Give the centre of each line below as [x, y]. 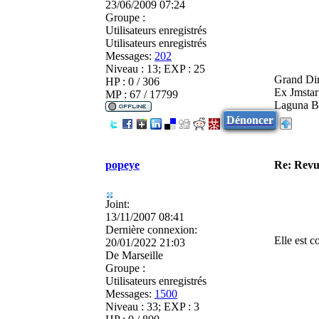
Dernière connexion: [151, 229]
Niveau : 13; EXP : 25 [155, 68]
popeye [122, 164]
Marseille [141, 255]
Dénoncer [250, 120]
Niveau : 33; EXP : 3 [152, 306]
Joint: [117, 204]
